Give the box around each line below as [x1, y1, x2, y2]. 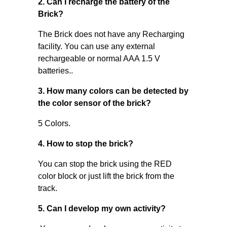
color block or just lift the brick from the [37, 172, 174, 180]
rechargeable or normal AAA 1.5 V [37, 54, 160, 63]
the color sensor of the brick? [37, 99, 151, 107]
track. [37, 184, 57, 193]
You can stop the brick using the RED [37, 160, 172, 168]
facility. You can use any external [37, 42, 155, 51]
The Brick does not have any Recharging [37, 30, 184, 39]
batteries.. [37, 66, 73, 75]
